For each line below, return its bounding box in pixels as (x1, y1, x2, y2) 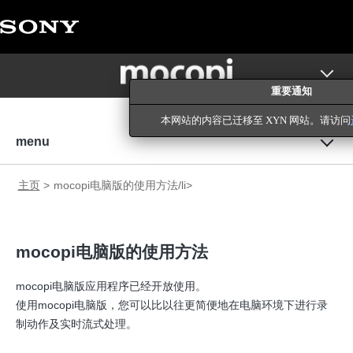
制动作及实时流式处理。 (16, 318, 137, 331)
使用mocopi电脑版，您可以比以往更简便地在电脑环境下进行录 (16, 299, 328, 312)
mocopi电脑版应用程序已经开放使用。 (16, 280, 206, 293)
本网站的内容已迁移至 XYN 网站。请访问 (161, 115, 351, 126)
